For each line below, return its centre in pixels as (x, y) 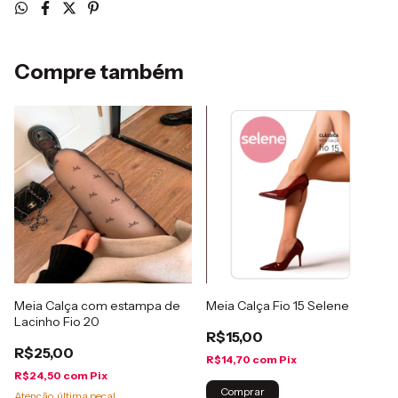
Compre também (99, 72)
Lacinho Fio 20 (57, 322)
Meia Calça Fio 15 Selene (278, 306)
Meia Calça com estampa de (97, 306)
